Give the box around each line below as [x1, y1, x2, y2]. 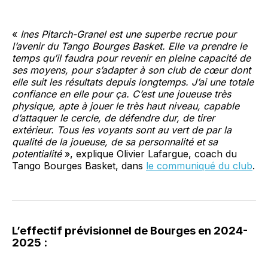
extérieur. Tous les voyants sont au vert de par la [12, 124, 232, 136]
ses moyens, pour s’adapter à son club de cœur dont [12, 64, 251, 77]
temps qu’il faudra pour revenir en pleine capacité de [12, 52, 251, 65]
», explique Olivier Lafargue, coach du [62, 148, 237, 160]
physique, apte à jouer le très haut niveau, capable [12, 100, 239, 112]
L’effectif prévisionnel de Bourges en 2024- [12, 224, 248, 238]
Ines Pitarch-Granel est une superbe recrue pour [20, 28, 236, 41]
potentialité [12, 148, 62, 160]
